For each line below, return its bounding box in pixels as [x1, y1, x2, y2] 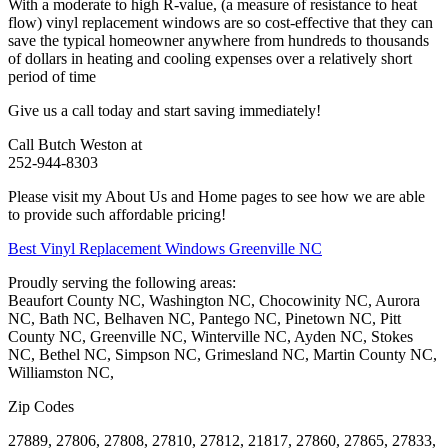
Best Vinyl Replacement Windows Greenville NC [8, 240, 322, 258]
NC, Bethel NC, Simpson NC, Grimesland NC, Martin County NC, [8, 346, 437, 364]
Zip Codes [8, 398, 74, 416]
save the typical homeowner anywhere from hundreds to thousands [8, 32, 429, 50]
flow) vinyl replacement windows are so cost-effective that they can [8, 14, 433, 32]
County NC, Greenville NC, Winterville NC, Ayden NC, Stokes [8, 328, 413, 346]
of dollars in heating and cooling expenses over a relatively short [8, 50, 412, 68]
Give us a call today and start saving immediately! [8, 102, 321, 120]
